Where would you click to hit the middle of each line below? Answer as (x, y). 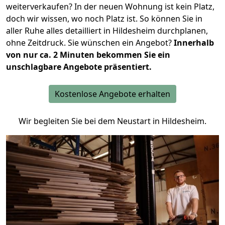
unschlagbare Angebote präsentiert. (79, 67)
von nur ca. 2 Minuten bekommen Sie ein (88, 55)
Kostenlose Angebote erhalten (113, 94)
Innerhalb (193, 43)
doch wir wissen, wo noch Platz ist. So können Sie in (104, 19)
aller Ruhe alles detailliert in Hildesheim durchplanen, (107, 31)
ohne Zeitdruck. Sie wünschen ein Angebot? (89, 43)
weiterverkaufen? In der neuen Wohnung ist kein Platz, (110, 7)
